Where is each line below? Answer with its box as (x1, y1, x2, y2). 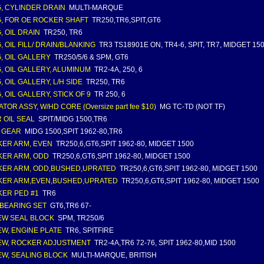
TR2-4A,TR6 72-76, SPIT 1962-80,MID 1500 (93, 239, 236, 247)
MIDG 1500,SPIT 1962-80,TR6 (23, 127, 123, 136)
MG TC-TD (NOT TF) (158, 103, 225, 111)
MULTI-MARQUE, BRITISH (70, 251, 157, 259)
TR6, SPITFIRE (64, 226, 114, 235)
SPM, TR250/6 (56, 214, 104, 222)
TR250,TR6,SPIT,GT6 (90, 16, 161, 24)
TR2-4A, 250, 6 (93, 65, 143, 74)
